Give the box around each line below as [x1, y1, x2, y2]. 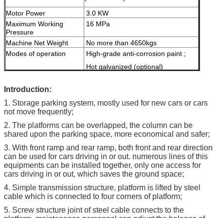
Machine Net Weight [6, 38, 68, 47]
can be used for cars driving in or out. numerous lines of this [4, 152, 208, 161]
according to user [126, 91, 179, 99]
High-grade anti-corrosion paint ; [84, 49, 186, 57]
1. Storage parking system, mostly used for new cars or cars [4, 98, 208, 107]
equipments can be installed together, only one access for [4, 161, 201, 169]
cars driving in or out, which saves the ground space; [4, 169, 184, 178]
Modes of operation [6, 49, 66, 57]
